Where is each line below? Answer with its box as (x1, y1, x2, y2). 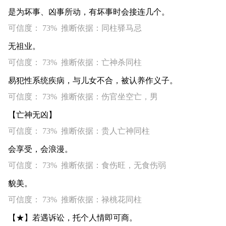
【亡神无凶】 (8, 110, 56, 119)
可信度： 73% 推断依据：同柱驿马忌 (8, 24, 142, 32)
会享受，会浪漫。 (8, 145, 73, 153)
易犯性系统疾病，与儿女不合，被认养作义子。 (8, 76, 178, 85)
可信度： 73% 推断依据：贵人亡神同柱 (8, 127, 150, 135)
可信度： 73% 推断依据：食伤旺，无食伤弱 (8, 161, 166, 169)
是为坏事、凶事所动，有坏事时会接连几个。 (8, 8, 169, 16)
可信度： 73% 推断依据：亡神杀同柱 (8, 58, 142, 67)
